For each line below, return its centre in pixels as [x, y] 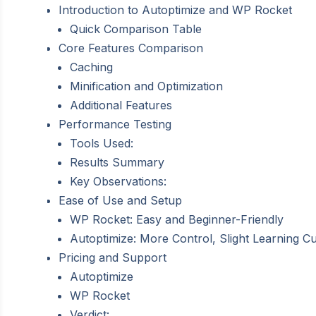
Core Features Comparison [131, 48]
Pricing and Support [113, 257]
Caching [92, 67]
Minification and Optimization [147, 86]
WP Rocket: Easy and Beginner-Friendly [177, 219]
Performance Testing [115, 124]
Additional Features [121, 105]
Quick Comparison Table [136, 29]
